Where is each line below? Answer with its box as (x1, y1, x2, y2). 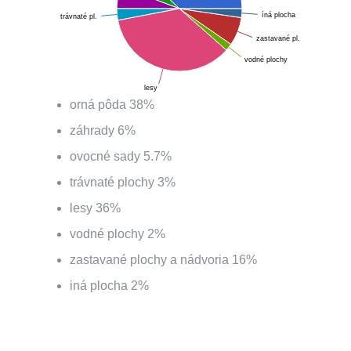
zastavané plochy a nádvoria (70, 253, 232, 266)
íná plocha (261, 10, 295, 19)
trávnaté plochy (70, 175, 157, 189)
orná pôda (70, 98, 129, 111)
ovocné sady (70, 150, 143, 163)
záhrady (70, 124, 118, 137)
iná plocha (70, 279, 131, 292)
